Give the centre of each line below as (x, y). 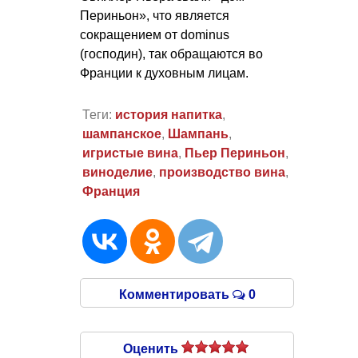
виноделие (117, 173)
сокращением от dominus (155, 34)
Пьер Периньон (235, 153)
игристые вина (130, 153)
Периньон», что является (155, 15)
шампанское (121, 134)
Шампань (198, 134)
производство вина (222, 173)
